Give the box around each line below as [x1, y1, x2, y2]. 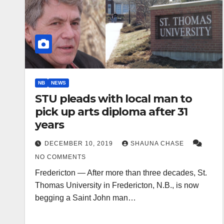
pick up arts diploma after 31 [35, 105, 188, 119]
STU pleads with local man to [35, 92, 192, 106]
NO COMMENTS [35, 153, 86, 161]
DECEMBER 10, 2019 [44, 140, 115, 147]
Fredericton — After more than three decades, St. [35, 168, 207, 177]
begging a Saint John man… [35, 193, 136, 202]
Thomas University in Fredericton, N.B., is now [35, 181, 199, 190]
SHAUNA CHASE [130, 140, 186, 147]
